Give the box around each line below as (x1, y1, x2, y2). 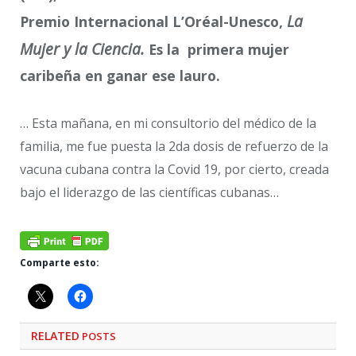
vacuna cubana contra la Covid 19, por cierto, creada (20, 160, 329, 178)
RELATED (31, 327, 79, 343)
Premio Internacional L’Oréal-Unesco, (20, 12, 287, 32)
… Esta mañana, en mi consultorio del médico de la (20, 114, 316, 132)
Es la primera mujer (145, 40, 289, 60)
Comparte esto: (20, 256, 99, 270)
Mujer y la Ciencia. (20, 38, 145, 60)
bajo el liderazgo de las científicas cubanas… (20, 183, 279, 201)
